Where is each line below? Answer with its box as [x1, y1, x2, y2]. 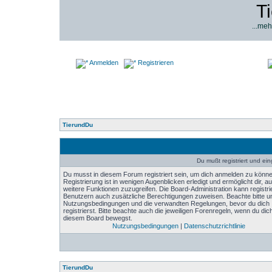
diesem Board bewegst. [63, 214, 132, 222]
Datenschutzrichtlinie [183, 222, 245, 229]
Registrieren [136, 59, 174, 66]
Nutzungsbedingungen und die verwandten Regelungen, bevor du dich [63, 200, 270, 207]
